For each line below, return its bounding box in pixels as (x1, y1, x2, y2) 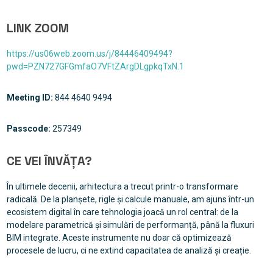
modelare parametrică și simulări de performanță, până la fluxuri (6, 220, 254, 230)
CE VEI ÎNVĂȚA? (6, 153, 92, 169)
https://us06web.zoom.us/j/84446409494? (6, 49, 172, 59)
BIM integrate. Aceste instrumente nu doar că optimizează (6, 233, 232, 243)
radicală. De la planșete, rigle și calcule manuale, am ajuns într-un (6, 194, 254, 205)
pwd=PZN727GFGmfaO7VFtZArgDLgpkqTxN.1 (6, 62, 184, 72)
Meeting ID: (6, 93, 53, 103)
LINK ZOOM (6, 20, 69, 37)
